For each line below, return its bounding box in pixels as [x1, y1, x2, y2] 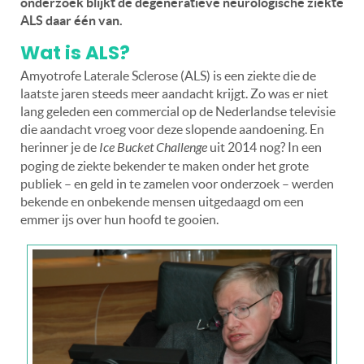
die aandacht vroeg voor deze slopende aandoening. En [20, 121, 324, 136]
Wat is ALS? [20, 39, 130, 66]
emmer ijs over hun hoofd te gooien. [20, 211, 219, 227]
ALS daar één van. [20, 12, 123, 28]
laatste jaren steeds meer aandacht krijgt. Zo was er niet [20, 85, 328, 101]
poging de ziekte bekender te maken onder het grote [20, 158, 309, 173]
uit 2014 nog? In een [207, 139, 322, 154]
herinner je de [20, 139, 97, 154]
